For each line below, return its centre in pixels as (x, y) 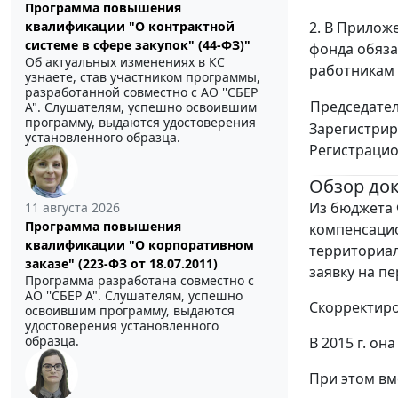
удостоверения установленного (122, 326)
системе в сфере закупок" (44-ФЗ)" (138, 45)
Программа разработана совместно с (139, 281)
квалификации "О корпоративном (139, 245)
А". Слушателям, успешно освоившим (141, 107)
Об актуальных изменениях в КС (125, 62)
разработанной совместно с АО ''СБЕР (141, 92)
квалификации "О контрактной (130, 27)
